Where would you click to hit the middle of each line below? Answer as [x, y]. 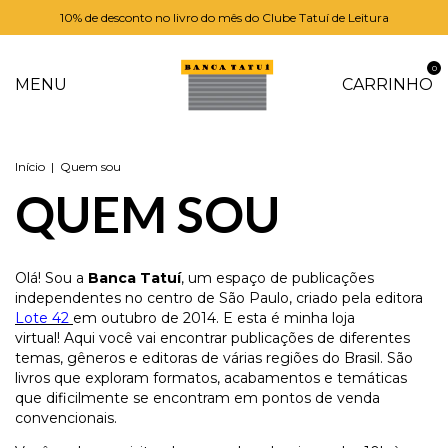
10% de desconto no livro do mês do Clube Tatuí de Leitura [224, 17]
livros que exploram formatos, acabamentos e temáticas [211, 378]
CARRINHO [387, 84]
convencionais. [66, 418]
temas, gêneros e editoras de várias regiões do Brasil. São [214, 358]
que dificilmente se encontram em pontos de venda [197, 398]
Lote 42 [44, 318]
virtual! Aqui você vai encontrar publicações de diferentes [212, 338]
